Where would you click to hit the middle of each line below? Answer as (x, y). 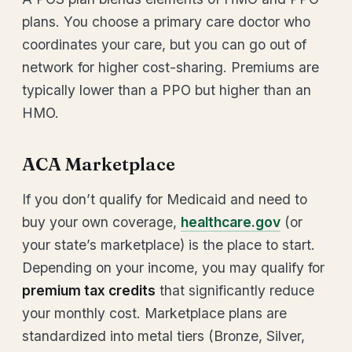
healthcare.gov (231, 222)
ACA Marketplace (99, 164)
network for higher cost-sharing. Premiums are (170, 67)
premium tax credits (89, 290)
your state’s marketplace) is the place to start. (169, 245)
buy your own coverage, (101, 222)
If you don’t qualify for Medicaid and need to (165, 199)
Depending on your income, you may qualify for (173, 268)
